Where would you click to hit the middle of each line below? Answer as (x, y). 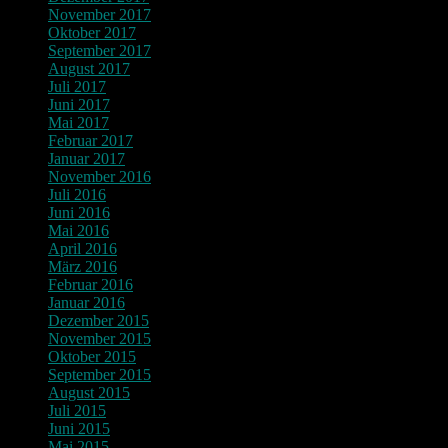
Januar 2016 (86, 302)
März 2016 (82, 266)
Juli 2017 (77, 86)
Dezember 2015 (98, 320)
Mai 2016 (78, 230)
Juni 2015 (79, 428)
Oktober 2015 (92, 356)
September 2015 (99, 374)
